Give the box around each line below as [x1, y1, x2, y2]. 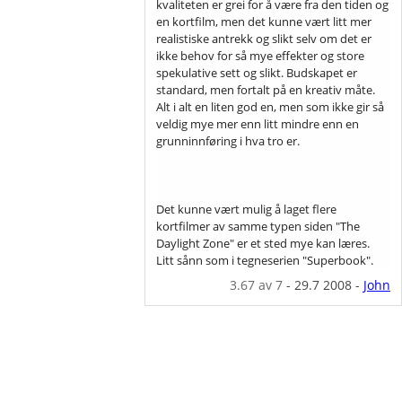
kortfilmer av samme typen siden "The [156, 217, 361, 234]
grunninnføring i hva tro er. [156, 132, 301, 149]
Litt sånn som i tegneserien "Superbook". [156, 251, 374, 268]
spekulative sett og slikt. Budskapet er [156, 64, 358, 81]
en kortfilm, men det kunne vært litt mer [156, 13, 372, 30]
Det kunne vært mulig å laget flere [156, 200, 337, 217]
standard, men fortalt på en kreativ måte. [156, 81, 376, 98]
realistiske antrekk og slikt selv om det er [156, 30, 372, 47]
